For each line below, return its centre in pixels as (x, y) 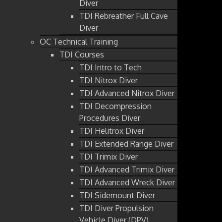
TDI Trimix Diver (109, 156)
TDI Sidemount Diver (117, 195)
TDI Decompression (115, 106)
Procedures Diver (110, 118)
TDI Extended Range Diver (126, 143)
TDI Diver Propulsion (116, 208)
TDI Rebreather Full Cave (124, 16)
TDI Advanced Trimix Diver (127, 169)
